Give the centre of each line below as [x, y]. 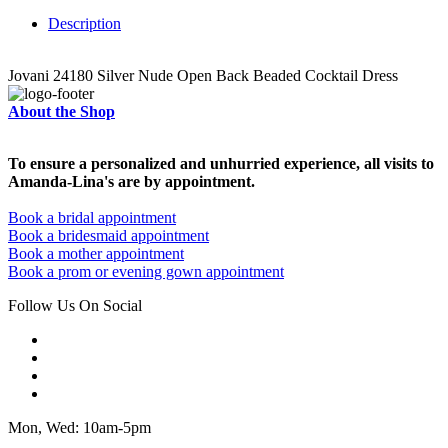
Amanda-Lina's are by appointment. [131, 182]
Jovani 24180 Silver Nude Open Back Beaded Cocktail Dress [203, 76]
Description [84, 24]
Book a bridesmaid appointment [108, 236]
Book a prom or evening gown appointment [146, 272]
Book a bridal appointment [92, 218]
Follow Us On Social [75, 306]
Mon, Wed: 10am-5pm [79, 428]
